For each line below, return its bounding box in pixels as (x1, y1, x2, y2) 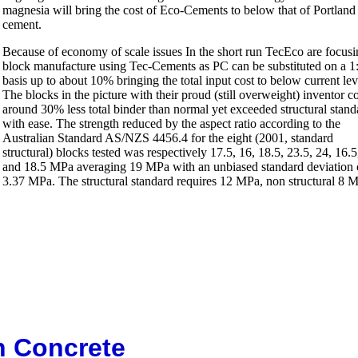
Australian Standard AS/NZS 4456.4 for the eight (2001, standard (2, 131, 333, 145)
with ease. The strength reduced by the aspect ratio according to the (2, 117, 340, 131)
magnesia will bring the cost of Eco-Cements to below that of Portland (2, 3, 356, 18)
